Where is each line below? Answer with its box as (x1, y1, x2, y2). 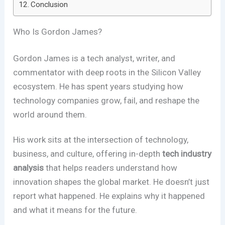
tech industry (162, 149, 212, 159)
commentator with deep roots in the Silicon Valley (13, 67, 201, 78)
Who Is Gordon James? (13, 26, 102, 37)
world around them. (13, 109, 87, 120)
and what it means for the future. (13, 205, 138, 215)
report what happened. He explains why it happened (13, 191, 205, 201)
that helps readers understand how (44, 163, 178, 173)
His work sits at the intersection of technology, (13, 135, 189, 145)
